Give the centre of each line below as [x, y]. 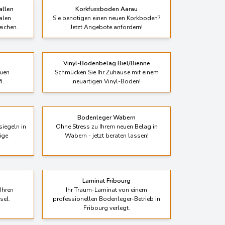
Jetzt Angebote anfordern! [106, 17]
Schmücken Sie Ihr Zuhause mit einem [106, 62]
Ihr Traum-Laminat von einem [106, 180]
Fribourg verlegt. [106, 198]
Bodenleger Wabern [106, 107]
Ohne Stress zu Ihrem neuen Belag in [106, 116]
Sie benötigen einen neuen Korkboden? [106, 8]
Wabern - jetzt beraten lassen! [106, 125]
